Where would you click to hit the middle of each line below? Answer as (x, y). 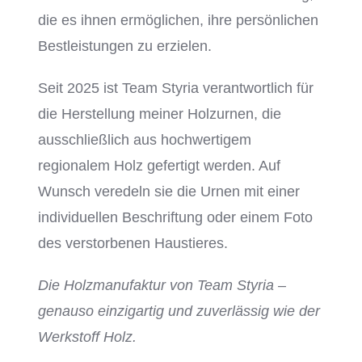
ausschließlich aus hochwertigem (144, 140)
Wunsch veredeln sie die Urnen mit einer (168, 192)
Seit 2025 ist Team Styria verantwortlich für (175, 88)
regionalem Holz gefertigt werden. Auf (159, 166)
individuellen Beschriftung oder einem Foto (175, 217)
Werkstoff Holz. (87, 337)
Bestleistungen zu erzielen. (124, 46)
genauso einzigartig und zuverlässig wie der (179, 311)
